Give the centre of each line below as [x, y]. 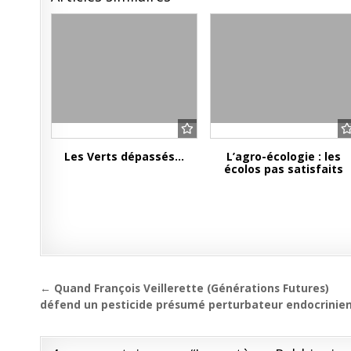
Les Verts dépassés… [125, 157]
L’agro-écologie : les [284, 157]
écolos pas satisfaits [284, 169]
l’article [80, 334]
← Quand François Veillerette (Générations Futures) [185, 288]
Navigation [100, 290]
